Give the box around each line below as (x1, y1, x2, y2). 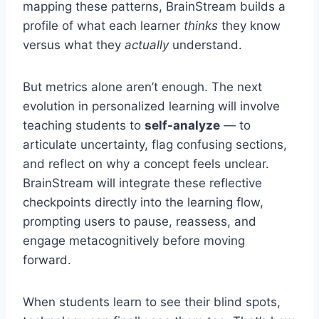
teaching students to (23, 118, 145, 133)
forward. (23, 253, 71, 268)
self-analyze (145, 118, 220, 133)
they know (218, 19, 281, 33)
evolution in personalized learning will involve (23, 99, 280, 114)
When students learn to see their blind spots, (23, 295, 281, 310)
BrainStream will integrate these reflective (23, 176, 262, 191)
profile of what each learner (23, 19, 184, 33)
